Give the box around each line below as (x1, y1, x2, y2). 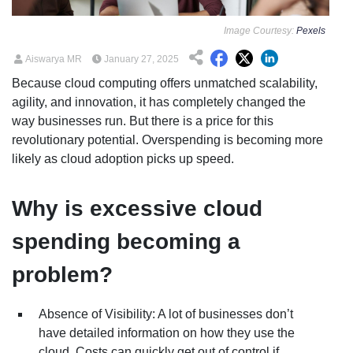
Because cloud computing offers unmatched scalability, (12, 76, 318, 90)
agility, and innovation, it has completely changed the (12, 95, 306, 109)
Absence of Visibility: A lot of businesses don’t (39, 307, 293, 321)
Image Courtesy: (224, 24, 296, 36)
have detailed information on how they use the (39, 325, 295, 340)
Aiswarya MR (23, 53, 82, 65)
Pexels (296, 24, 325, 36)
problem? (12, 262, 113, 287)
